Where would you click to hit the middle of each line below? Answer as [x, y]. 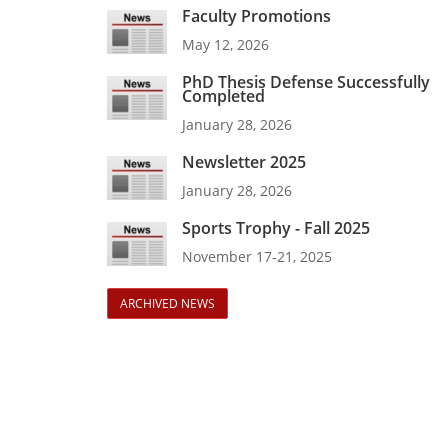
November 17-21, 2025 [257, 257]
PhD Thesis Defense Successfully [306, 82]
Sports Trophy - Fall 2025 [276, 228]
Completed [223, 96]
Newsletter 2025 [244, 162]
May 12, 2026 [225, 45]
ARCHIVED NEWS [167, 304]
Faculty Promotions [256, 16]
